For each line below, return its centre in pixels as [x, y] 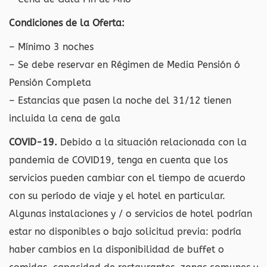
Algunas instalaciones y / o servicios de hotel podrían [131, 214]
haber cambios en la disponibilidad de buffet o [117, 249]
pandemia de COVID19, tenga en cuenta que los [118, 160]
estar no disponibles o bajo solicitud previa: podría [125, 232]
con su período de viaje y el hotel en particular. [117, 196]
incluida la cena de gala [65, 118]
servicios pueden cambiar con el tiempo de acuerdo [127, 178]
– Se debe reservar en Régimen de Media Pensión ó [125, 65]
